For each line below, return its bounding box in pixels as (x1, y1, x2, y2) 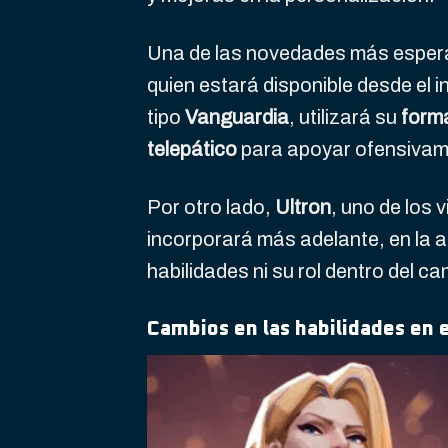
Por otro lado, (147, 196, 275, 219)
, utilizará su (289, 106, 401, 129)
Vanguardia (185, 106, 289, 129)
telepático (147, 138, 237, 161)
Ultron (275, 196, 331, 219)
